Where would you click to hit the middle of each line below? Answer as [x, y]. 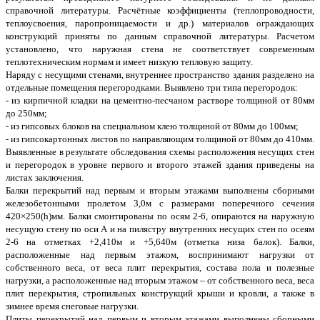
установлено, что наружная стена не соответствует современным [160, 49]
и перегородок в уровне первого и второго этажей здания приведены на [160, 165]
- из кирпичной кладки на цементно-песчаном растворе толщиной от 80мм [160, 101]
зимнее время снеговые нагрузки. [72, 306]
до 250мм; [26, 114]
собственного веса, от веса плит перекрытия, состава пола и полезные [160, 268]
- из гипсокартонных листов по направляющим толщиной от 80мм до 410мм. [160, 139]
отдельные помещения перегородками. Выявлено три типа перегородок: [152, 88]
